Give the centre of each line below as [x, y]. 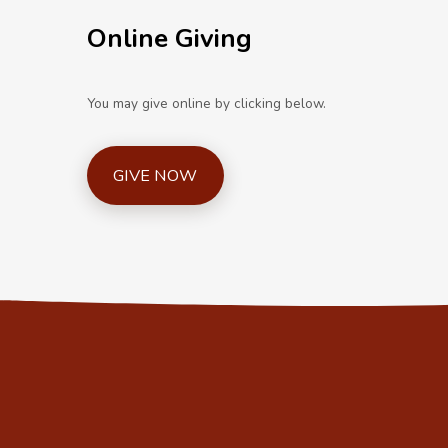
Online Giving [169, 39]
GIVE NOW [155, 176]
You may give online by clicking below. [206, 104]
